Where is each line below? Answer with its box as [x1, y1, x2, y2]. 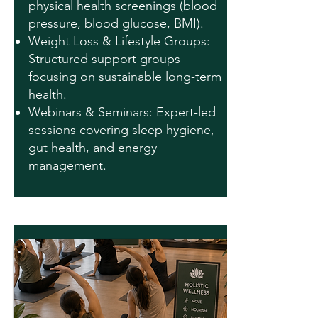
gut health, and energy [28, 140, 157, 155]
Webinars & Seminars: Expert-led [28, 104, 216, 120]
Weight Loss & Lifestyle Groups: [28, 33, 210, 49]
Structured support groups [28, 51, 180, 67]
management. [28, 158, 106, 173]
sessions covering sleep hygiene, [28, 122, 214, 138]
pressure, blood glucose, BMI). [28, 16, 204, 31]
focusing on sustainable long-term [28, 69, 221, 84]
